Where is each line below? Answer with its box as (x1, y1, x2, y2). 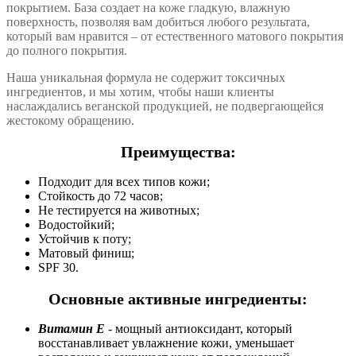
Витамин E (38, 322, 105, 336)
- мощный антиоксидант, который (105, 322, 292, 336)
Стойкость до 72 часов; (38, 189, 163, 203)
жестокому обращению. (6, 114, 137, 128)
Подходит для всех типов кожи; (38, 175, 210, 189)
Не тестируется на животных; (38, 203, 199, 218)
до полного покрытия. (6, 44, 127, 58)
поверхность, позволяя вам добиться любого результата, (6, 15, 310, 29)
